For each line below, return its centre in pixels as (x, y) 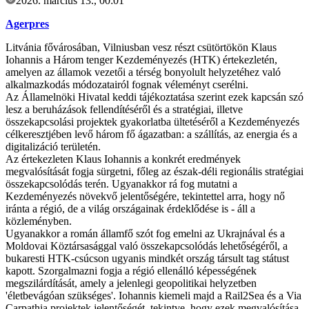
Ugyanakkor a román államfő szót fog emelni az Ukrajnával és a (145, 234)
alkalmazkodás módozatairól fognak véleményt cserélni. (127, 85)
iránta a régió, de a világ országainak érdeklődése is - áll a (130, 209)
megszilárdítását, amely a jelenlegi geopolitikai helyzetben (131, 283)
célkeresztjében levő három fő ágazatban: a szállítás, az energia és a (151, 134)
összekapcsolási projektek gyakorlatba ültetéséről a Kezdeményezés (152, 122)
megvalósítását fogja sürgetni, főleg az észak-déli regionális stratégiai (154, 172)
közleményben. (39, 221)
